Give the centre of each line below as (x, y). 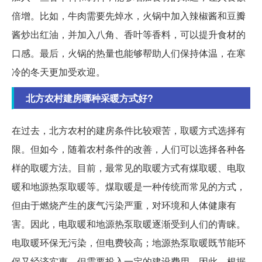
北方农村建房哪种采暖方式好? (89, 98)
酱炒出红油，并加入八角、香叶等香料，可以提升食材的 (129, 35)
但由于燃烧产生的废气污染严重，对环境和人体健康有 (124, 205)
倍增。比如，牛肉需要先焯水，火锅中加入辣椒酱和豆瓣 (129, 16)
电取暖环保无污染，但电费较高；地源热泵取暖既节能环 (129, 243)
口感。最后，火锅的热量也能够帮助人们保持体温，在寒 (129, 53)
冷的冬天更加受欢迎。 (58, 72)
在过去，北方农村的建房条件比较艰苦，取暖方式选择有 (129, 130)
